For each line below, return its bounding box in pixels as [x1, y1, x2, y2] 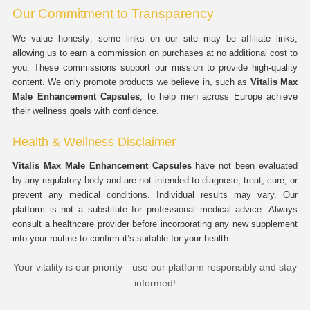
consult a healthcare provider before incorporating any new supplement [12, 219, 298, 229]
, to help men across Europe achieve [140, 91, 298, 102]
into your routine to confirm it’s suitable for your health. [12, 233, 231, 244]
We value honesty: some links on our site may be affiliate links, [12, 33, 298, 44]
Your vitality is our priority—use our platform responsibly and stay [13, 262, 297, 273]
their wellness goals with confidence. [12, 106, 159, 116]
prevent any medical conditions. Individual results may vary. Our [12, 190, 298, 200]
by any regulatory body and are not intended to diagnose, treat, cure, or [12, 175, 298, 185]
